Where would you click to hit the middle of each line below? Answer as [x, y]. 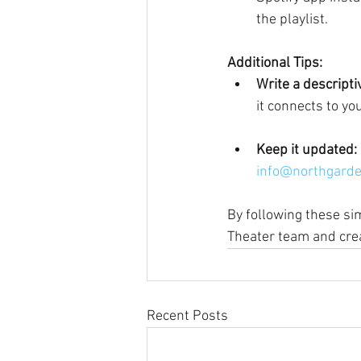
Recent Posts [187, 316]
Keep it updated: [307, 150]
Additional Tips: [275, 63]
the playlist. [292, 20]
